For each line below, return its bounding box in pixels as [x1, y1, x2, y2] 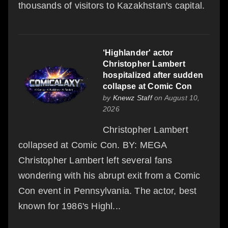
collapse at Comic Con [103, 81, 192, 91]
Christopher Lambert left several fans [18, 155, 173, 165]
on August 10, [152, 93, 200, 102]
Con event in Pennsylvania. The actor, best [18, 185, 197, 196]
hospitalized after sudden [103, 70, 203, 79]
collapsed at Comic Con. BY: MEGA [18, 139, 167, 150]
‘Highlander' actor [103, 48, 174, 57]
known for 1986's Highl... [18, 201, 121, 211]
